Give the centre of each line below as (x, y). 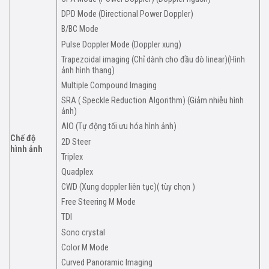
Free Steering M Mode (99, 202)
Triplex (72, 157)
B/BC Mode (80, 29)
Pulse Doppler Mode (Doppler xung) (122, 44)
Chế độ (23, 138)
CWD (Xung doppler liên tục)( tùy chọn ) (128, 187)
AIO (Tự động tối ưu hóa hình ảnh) (119, 127)
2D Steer (76, 142)
